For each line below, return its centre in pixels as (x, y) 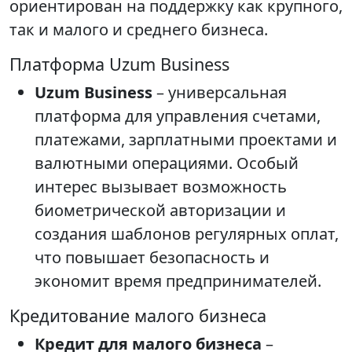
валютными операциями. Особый (167, 163)
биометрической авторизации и (160, 211)
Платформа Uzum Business (119, 64)
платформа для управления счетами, (178, 116)
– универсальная (220, 93)
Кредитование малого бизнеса (138, 316)
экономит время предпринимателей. (178, 281)
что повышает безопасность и (152, 258)
